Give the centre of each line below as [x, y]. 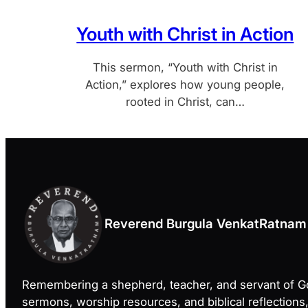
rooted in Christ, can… [185, 101]
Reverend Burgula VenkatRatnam [206, 223]
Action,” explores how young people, [185, 84]
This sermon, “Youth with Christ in [185, 67]
